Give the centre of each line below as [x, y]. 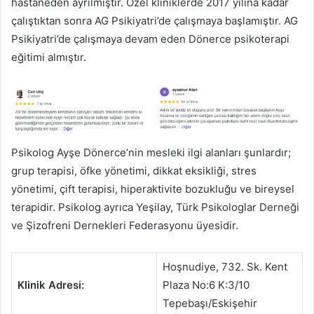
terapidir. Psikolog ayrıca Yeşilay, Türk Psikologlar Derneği [155, 207]
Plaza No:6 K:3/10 [206, 285]
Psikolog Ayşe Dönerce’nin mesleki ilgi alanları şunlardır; [151, 153]
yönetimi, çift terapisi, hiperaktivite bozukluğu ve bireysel [153, 189]
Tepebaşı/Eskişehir [210, 303]
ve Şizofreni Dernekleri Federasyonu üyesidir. [125, 226]
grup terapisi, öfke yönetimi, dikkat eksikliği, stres [134, 171]
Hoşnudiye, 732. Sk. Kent [225, 267]
